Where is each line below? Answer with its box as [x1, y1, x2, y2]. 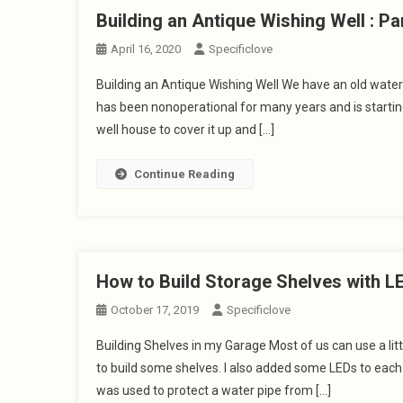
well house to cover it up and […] [96, 122, 274, 137]
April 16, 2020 [111, 42, 181, 56]
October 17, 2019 [111, 303, 199, 317]
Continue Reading [134, 167, 235, 181]
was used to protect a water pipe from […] [96, 383, 331, 398]
